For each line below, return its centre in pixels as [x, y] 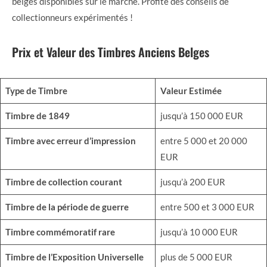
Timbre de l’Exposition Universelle [74, 257]
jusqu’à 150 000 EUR [201, 116]
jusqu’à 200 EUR [193, 182]
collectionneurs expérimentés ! [72, 18]
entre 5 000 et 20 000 [204, 141]
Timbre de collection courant [63, 182]
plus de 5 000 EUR [196, 257]
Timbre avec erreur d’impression [70, 141]
